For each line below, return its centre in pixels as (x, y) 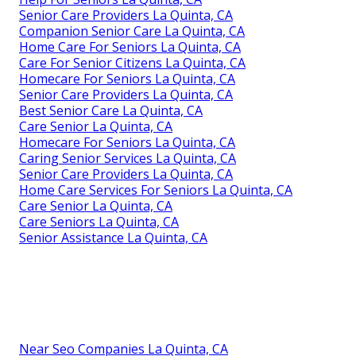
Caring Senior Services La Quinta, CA (128, 158)
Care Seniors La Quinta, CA (99, 221)
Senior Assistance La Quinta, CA (113, 237)
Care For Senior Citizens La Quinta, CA (132, 62)
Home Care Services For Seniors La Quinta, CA (156, 190)
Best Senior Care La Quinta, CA (111, 110)
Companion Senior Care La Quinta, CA (132, 31)
